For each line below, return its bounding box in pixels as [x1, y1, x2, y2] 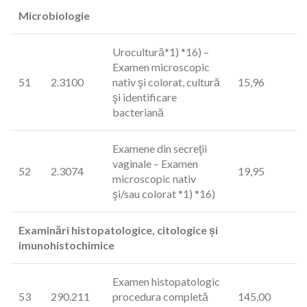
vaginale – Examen [112, 157, 198, 170]
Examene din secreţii [112, 142, 207, 155]
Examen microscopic [112, 60, 210, 73]
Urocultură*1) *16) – [112, 45, 209, 58]
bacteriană [112, 106, 164, 119]
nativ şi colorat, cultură [112, 75, 220, 88]
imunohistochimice [19, 238, 114, 251]
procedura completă [112, 290, 208, 303]
